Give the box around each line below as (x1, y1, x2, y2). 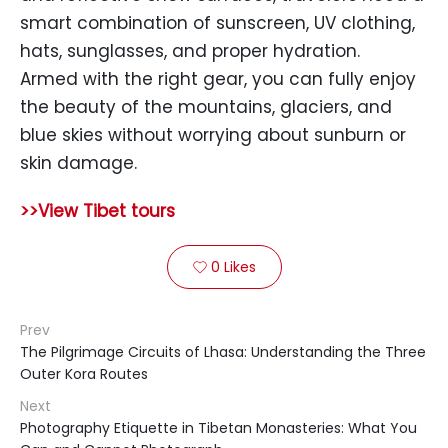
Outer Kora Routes (20, 364, 148, 384)
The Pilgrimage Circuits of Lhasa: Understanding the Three (20, 342, 426, 362)
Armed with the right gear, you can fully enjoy (20, 67, 416, 91)
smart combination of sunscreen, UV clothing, (20, 11, 415, 35)
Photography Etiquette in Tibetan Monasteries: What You (20, 418, 417, 438)
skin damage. (20, 151, 137, 175)
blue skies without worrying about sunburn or (20, 123, 406, 147)
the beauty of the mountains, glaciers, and (20, 95, 392, 119)
